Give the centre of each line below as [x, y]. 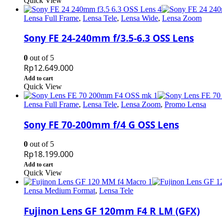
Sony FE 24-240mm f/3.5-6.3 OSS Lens [109, 38]
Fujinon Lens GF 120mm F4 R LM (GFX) [112, 211]
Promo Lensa [185, 105]
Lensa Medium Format [59, 191]
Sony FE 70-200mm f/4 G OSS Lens [101, 124]
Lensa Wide [139, 18]
